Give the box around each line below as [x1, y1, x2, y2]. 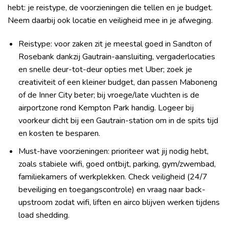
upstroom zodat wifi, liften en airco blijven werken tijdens [18, 196, 220, 208]
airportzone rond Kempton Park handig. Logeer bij [18, 102, 194, 113]
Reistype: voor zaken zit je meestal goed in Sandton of [18, 38, 212, 50]
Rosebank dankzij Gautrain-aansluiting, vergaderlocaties [18, 51, 215, 62]
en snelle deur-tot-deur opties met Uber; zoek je [18, 63, 192, 75]
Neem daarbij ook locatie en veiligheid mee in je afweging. [8, 15, 213, 27]
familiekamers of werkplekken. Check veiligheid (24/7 [18, 171, 208, 182]
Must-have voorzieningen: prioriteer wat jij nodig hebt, [18, 145, 209, 157]
